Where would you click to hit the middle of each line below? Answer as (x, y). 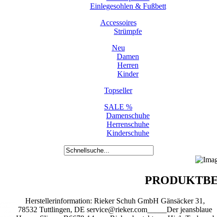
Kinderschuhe (128, 133)
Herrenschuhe (128, 124)
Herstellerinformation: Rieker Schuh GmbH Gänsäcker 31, (115, 201)
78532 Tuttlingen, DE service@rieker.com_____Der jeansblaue (115, 209)
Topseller (118, 90)
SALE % (118, 107)
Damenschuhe (128, 116)
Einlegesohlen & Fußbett (128, 6)
